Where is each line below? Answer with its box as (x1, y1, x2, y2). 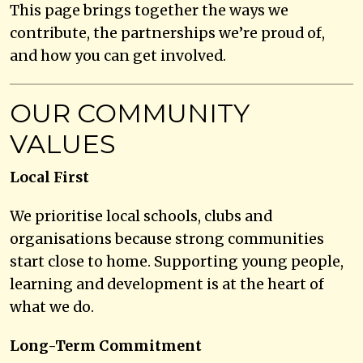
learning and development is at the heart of (10, 275, 324, 293)
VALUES (10, 127, 116, 160)
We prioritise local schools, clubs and (10, 207, 272, 225)
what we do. (10, 297, 94, 316)
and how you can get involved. (10, 46, 226, 65)
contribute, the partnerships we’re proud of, (10, 23, 325, 42)
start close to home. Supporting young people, (10, 252, 344, 271)
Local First (10, 168, 89, 186)
